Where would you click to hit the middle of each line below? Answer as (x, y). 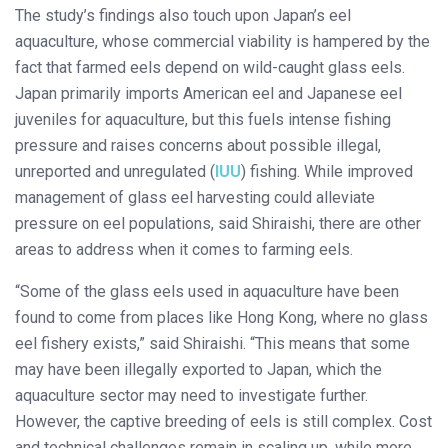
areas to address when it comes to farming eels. (184, 249)
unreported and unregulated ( (115, 171)
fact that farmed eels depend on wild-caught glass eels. (210, 67)
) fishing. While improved (327, 171)
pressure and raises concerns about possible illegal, (198, 145)
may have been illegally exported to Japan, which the (198, 369)
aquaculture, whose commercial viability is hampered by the (222, 41)
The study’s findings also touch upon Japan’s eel (183, 15)
